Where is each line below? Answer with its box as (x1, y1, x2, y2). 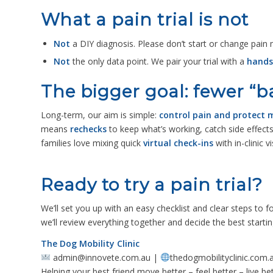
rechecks (70, 123, 107, 135)
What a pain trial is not (41, 9, 249, 30)
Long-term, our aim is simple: (41, 109, 159, 121)
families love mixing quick (41, 137, 143, 149)
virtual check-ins (143, 137, 213, 149)
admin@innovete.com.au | (50, 251, 160, 263)
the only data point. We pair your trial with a (70, 55, 247, 68)
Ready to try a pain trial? (41, 174, 263, 196)
